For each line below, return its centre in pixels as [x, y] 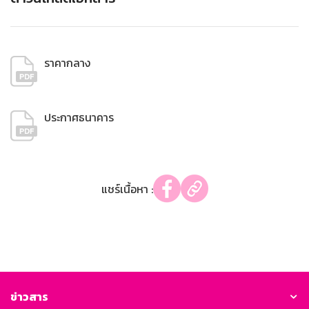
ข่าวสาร [29, 297]
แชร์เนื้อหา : [127, 189]
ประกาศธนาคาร [79, 118]
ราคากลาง [67, 63]
